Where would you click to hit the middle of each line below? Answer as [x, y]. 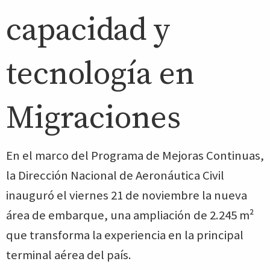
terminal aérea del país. [69, 255]
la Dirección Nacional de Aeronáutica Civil [115, 175]
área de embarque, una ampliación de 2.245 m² [130, 215]
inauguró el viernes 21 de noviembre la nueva [127, 195]
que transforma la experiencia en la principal [125, 235]
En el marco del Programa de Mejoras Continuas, [135, 155]
